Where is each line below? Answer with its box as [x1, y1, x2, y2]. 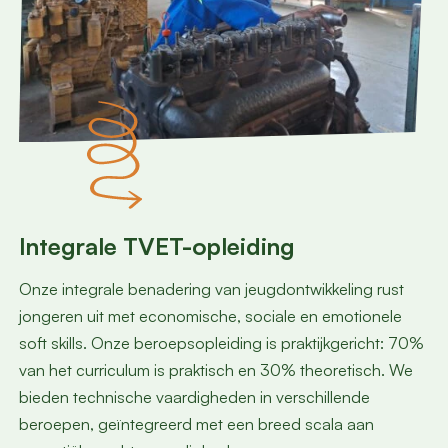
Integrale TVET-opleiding [18, 231, 295, 262]
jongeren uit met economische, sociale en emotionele [18, 306, 402, 327]
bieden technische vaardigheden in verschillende [18, 387, 370, 408]
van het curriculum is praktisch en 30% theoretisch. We [18, 360, 413, 381]
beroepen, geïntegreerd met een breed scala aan [18, 414, 374, 435]
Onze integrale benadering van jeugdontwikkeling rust [18, 279, 404, 300]
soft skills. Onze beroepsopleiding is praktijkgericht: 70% [18, 333, 424, 354]
